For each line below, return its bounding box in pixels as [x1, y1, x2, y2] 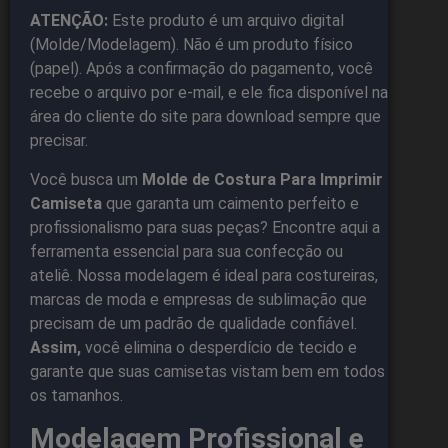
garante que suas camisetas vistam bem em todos [30, 361, 385, 381]
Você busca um [30, 169, 142, 189]
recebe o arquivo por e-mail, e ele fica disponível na [30, 83, 388, 103]
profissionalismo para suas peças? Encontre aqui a [30, 217, 380, 237]
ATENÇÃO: [30, 11, 108, 31]
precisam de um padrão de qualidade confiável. [30, 313, 357, 333]
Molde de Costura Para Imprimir [142, 169, 383, 189]
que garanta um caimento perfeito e [102, 193, 359, 213]
